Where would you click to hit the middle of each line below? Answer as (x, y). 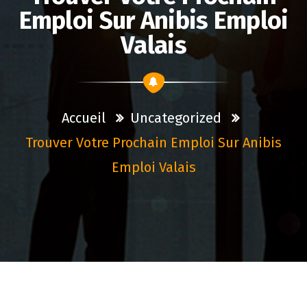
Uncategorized (175, 118)
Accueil (83, 118)
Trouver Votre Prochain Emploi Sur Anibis (153, 143)
